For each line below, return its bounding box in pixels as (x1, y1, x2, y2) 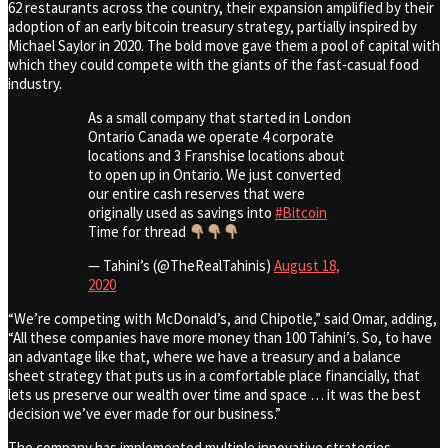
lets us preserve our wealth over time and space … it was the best (8, 385, 421, 405)
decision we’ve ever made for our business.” (8, 404, 281, 424)
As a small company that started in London (88, 108, 351, 128)
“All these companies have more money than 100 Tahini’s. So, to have (8, 328, 432, 348)
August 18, (274, 256, 340, 276)
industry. (8, 74, 62, 94)
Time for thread (88, 222, 189, 242)
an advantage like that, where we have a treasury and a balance (8, 347, 401, 367)
